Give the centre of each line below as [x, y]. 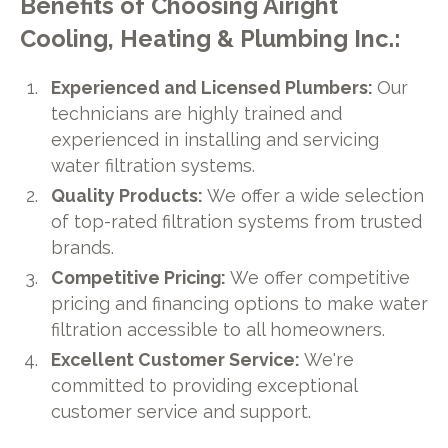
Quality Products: [129, 196]
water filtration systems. [153, 166]
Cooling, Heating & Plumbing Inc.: [209, 38]
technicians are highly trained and [197, 114]
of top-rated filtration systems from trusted [237, 222]
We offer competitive [320, 278]
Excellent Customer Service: [178, 360]
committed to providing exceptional [204, 386]
